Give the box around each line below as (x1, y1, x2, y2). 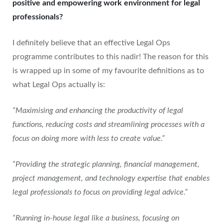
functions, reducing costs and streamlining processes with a (12, 120, 205, 128)
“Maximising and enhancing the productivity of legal (12, 107, 183, 114)
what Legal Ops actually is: (12, 81, 105, 89)
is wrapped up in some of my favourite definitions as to (12, 67, 204, 75)
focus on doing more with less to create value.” (12, 134, 165, 142)
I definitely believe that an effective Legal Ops (12, 39, 170, 47)
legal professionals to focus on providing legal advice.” (12, 188, 188, 196)
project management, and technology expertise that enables (12, 174, 210, 182)
